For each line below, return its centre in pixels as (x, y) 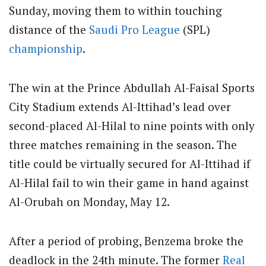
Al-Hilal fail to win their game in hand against (129, 183)
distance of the (49, 29)
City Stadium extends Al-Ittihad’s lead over (120, 107)
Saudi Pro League (134, 29)
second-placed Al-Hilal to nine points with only (132, 126)
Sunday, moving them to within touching (115, 10)
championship (46, 48)
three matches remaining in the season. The (123, 145)
